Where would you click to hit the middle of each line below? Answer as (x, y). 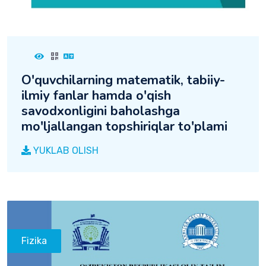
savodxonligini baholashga (101, 111)
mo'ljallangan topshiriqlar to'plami (124, 126)
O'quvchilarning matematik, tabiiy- (123, 80)
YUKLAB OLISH (65, 150)
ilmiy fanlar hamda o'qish (96, 95)
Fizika (34, 240)
